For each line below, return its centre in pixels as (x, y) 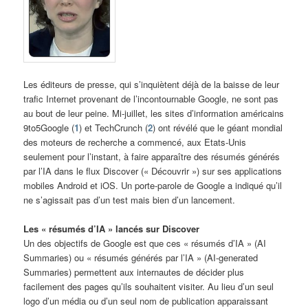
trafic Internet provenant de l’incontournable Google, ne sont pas (151, 98)
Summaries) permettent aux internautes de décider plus (134, 272)
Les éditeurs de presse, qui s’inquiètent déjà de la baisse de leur (152, 84)
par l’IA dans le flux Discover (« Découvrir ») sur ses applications (153, 170)
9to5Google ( (49, 127)
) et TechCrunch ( (114, 127)
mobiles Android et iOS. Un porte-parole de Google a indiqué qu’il (153, 185)
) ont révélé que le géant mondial (218, 127)
